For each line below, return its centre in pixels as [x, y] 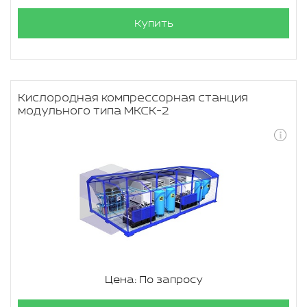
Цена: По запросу [153, 280]
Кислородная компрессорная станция [133, 98]
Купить [153, 24]
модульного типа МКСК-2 [94, 111]
